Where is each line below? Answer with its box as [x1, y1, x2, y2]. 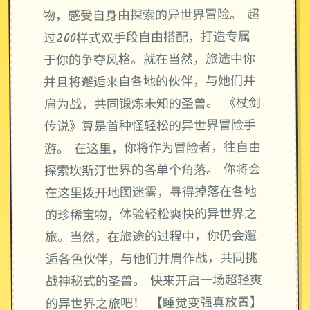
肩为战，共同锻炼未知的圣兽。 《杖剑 [44, 94, 261, 116]
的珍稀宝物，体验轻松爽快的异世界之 [44, 205, 257, 227]
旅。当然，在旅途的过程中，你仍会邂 [45, 227, 257, 249]
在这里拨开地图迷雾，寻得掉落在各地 [44, 183, 257, 205]
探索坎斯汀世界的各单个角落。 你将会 [44, 161, 262, 183]
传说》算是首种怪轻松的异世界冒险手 [44, 116, 256, 138]
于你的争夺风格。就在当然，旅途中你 [43, 50, 256, 72]
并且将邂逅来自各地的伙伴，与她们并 [44, 72, 256, 94]
